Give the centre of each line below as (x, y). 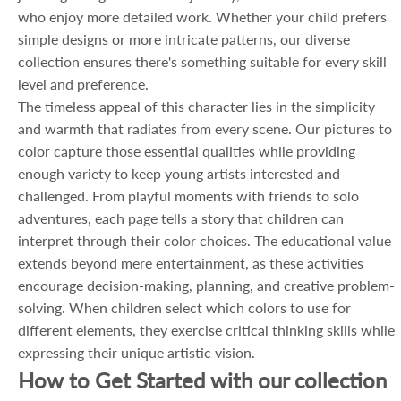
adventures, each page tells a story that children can (181, 218)
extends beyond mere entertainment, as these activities (191, 263)
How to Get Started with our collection (202, 380)
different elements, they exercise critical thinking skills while (206, 330)
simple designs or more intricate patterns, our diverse (184, 39)
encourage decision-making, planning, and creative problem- (206, 285)
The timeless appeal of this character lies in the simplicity (196, 106)
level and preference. (83, 84)
